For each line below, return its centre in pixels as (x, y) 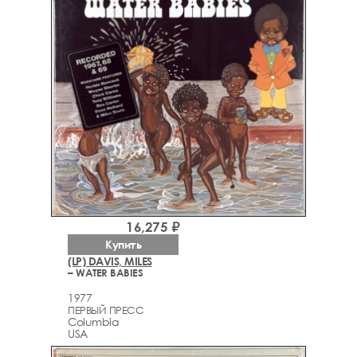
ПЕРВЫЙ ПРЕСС (106, 310)
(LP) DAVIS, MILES (110, 261)
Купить (123, 245)
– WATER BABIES (105, 273)
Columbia (93, 321)
